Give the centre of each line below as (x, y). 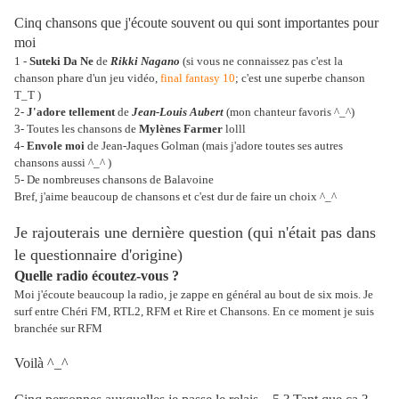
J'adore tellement (71, 112)
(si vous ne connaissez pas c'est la (261, 61)
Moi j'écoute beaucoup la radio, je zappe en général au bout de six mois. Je (194, 294)
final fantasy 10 (198, 78)
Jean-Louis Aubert (178, 112)
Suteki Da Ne (61, 61)
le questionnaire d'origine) (98, 255)
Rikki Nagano (145, 61)
